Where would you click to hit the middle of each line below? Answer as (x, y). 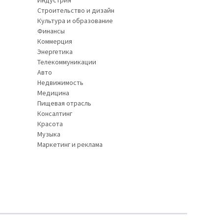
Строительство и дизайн (76, 10)
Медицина (53, 93)
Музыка (49, 134)
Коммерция (55, 41)
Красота (50, 124)
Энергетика (55, 52)
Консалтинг (55, 113)
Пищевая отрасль (64, 103)
